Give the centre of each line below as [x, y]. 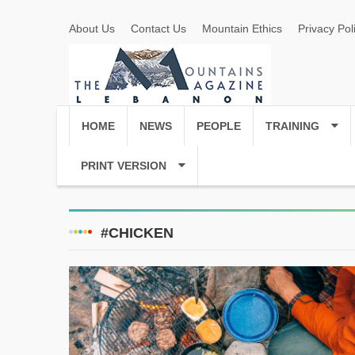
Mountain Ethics [242, 29]
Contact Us [158, 29]
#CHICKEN [137, 233]
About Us [92, 29]
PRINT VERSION [124, 166]
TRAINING [292, 126]
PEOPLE [219, 126]
